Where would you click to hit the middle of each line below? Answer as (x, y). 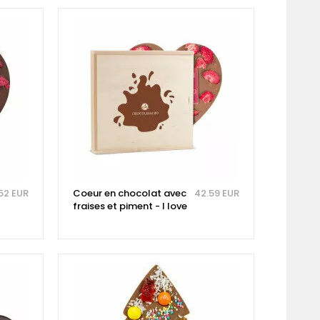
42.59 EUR (216, 194)
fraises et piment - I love (130, 206)
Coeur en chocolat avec (129, 194)
